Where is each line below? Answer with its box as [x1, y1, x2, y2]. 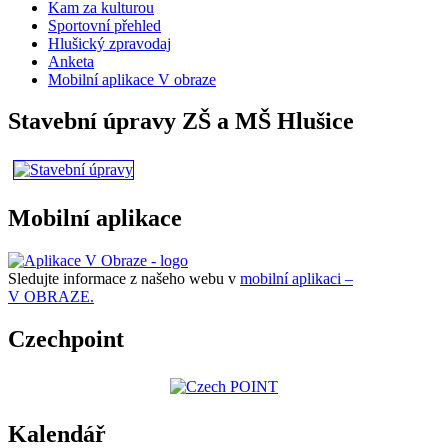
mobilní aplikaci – [240, 270, 353, 288]
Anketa [48, 52, 94, 70]
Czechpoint [8, 326, 124, 353]
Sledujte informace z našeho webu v [8, 270, 240, 288]
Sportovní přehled [48, 16, 161, 34]
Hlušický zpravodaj [48, 34, 171, 52]
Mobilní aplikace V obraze [48, 70, 216, 88]
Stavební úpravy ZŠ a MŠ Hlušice [8, 108, 354, 135]
